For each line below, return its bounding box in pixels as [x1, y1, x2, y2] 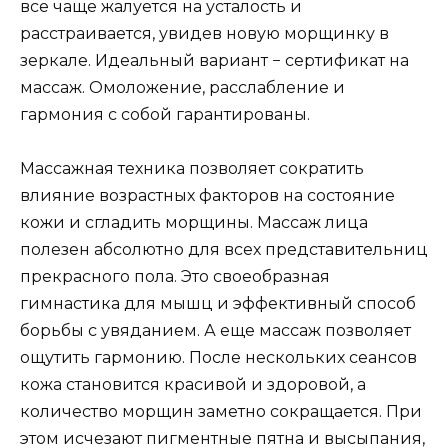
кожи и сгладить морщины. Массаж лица [20, 213, 368, 233]
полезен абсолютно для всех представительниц [20, 240, 428, 260]
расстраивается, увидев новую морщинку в [20, 24, 389, 44]
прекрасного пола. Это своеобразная [20, 267, 330, 287]
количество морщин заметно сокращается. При [20, 402, 422, 422]
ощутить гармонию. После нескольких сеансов [20, 348, 417, 368]
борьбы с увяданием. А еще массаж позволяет [20, 321, 411, 341]
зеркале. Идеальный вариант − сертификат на [20, 51, 409, 71]
